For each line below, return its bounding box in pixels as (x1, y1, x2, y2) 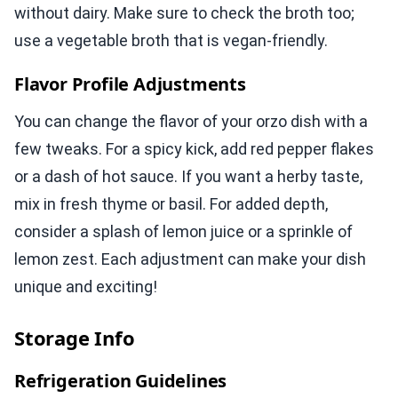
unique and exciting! (14, 277, 157, 297)
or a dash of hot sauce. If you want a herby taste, (14, 167, 362, 187)
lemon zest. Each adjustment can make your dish (14, 250, 366, 269)
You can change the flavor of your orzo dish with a (14, 112, 368, 131)
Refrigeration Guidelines (14, 369, 227, 394)
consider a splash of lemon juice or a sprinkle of (14, 222, 353, 242)
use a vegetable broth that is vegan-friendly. (14, 31, 328, 51)
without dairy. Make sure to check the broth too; (14, 4, 354, 23)
